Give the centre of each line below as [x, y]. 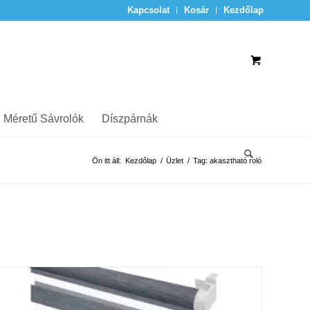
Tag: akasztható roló [227, 161]
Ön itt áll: [107, 161]
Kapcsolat [148, 10]
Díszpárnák [130, 119]
